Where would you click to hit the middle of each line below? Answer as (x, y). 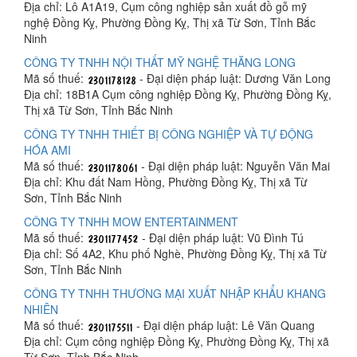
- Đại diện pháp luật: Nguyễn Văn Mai (234, 165)
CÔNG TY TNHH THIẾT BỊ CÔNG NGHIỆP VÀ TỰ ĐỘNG (169, 133)
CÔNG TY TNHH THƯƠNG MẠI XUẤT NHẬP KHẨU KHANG (175, 293)
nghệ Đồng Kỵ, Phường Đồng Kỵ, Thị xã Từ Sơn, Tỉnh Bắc (170, 22)
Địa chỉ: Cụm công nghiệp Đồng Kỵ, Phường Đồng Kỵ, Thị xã (177, 341)
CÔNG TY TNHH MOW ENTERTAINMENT (131, 221)
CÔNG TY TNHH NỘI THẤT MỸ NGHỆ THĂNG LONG (160, 62)
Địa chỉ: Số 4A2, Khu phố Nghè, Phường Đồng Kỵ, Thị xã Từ (175, 253)
